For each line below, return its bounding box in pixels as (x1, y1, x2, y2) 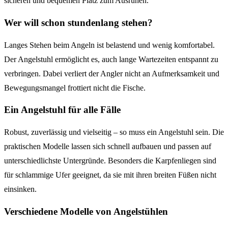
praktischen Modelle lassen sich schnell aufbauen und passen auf (4, 142, 211, 151)
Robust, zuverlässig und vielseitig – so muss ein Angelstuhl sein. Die (4, 128, 224, 137)
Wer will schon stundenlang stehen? (4, 17, 153, 28)
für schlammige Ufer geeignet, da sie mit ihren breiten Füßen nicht (4, 170, 216, 180)
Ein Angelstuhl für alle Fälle (4, 104, 121, 116)
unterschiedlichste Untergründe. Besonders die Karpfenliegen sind (4, 156, 216, 165)
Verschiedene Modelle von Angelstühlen (4, 206, 168, 217)
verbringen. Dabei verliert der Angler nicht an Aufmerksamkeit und (4, 69, 219, 78)
